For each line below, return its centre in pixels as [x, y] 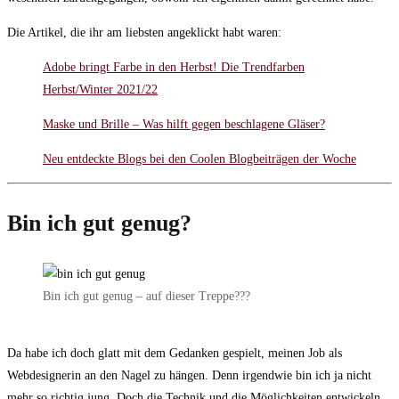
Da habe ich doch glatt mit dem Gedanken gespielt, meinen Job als [175, 354]
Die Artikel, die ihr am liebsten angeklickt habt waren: [144, 33]
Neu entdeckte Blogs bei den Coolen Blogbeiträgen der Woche [199, 159]
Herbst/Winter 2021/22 [100, 90]
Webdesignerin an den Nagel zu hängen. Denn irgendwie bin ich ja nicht [189, 376]
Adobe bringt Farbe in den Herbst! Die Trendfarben [174, 68]
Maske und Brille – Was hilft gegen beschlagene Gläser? [184, 125]
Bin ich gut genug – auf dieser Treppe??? [147, 297]
